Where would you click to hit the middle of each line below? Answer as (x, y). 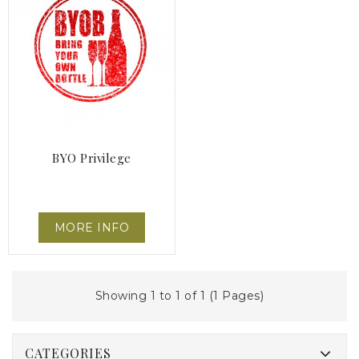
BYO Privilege (92, 158)
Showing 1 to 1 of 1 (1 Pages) (179, 296)
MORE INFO (92, 228)
